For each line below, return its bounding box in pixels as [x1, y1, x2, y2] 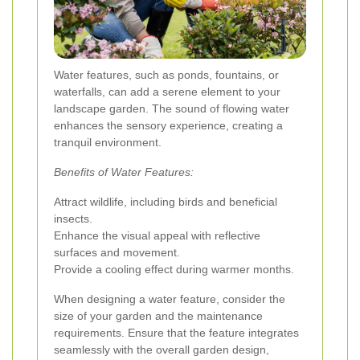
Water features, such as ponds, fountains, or [54, 67, 279, 81]
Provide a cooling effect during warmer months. [54, 262, 294, 276]
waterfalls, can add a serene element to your [54, 84, 280, 98]
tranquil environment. [54, 135, 162, 149]
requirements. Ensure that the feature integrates [54, 325, 299, 339]
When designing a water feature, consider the [54, 292, 285, 305]
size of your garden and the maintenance [54, 309, 263, 322]
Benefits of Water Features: [54, 165, 194, 178]
